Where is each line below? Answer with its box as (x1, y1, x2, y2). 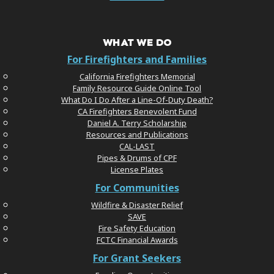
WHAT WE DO (102, 35, 172, 49)
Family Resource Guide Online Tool (73, 82, 201, 94)
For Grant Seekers (93, 251, 181, 265)
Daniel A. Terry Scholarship (87, 117, 187, 128)
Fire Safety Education (98, 222, 176, 234)
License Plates (111, 163, 163, 175)
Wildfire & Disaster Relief (91, 199, 183, 210)
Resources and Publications (86, 128, 188, 140)
